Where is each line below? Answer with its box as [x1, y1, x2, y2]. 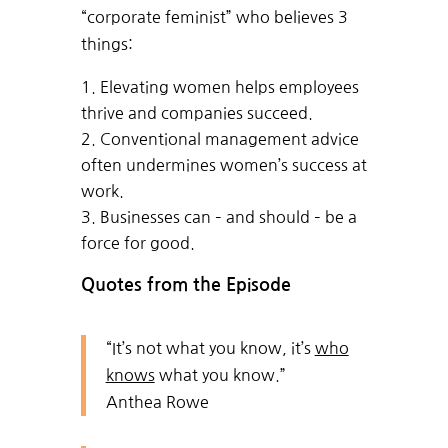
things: [80, 36, 133, 53]
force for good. [80, 235, 195, 252]
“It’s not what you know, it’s [105, 340, 315, 357]
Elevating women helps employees [99, 79, 359, 96]
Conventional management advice [99, 131, 359, 148]
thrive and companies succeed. [80, 105, 313, 122]
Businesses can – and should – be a [99, 209, 357, 226]
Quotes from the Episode [80, 276, 296, 295]
